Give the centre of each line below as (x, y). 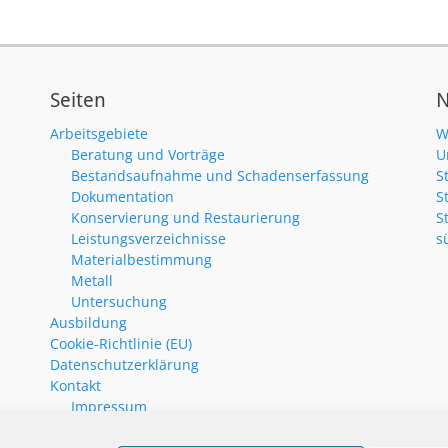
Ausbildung (88, 322)
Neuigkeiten (90, 427)
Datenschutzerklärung (124, 364)
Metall (92, 280)
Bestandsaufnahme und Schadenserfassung (220, 175)
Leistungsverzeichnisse (148, 238)
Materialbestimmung (141, 259)
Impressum (109, 406)
